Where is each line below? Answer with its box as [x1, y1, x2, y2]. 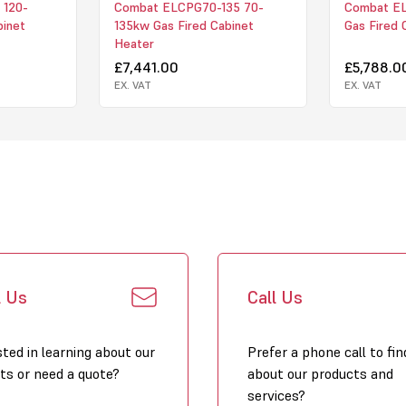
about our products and [247, 363, 393, 382]
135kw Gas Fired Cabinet [113, 16, 254, 34]
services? [247, 385, 305, 404]
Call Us [247, 285, 303, 309]
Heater [113, 34, 154, 52]
